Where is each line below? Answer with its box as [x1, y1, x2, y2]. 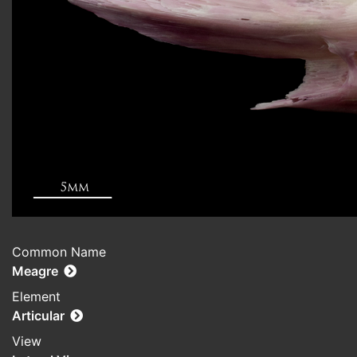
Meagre [12, 263, 58, 280]
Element [12, 288, 61, 305]
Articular [12, 308, 65, 324]
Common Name [12, 244, 106, 261]
